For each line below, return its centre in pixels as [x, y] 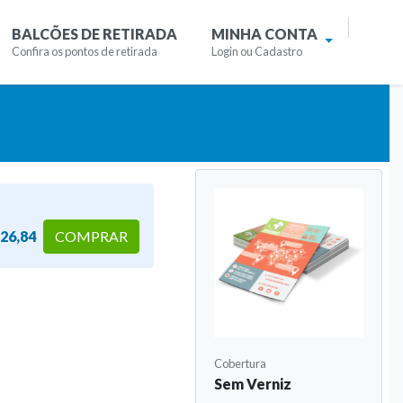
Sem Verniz [253, 383]
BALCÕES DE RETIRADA [95, 34]
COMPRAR [92, 236]
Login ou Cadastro [256, 52]
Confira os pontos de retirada [85, 52]
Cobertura [241, 363]
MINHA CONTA [264, 34]
